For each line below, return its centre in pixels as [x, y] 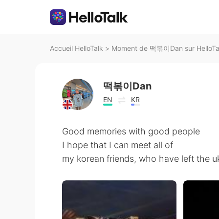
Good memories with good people [131, 131]
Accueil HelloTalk [77, 48]
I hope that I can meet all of [118, 145]
